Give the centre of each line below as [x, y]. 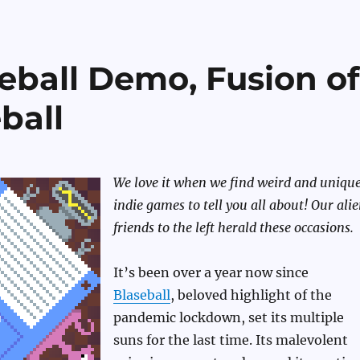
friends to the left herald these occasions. [233, 228]
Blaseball [141, 295]
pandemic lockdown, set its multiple [228, 318]
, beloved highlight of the [251, 295]
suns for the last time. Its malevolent [230, 340]
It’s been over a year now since [211, 273]
